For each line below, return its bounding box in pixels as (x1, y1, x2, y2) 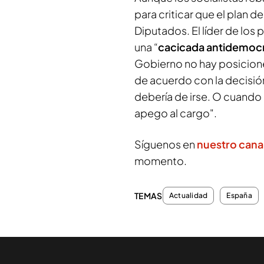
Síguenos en (134, 137, 197, 151)
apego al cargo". (134, 106, 217, 120)
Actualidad (169, 191, 208, 200)
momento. (134, 154, 187, 167)
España (226, 191, 252, 200)
